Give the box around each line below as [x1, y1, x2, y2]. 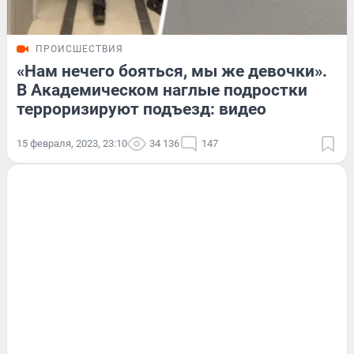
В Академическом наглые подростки [17, 81, 307, 100]
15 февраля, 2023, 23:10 [17, 137, 127, 150]
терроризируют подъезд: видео [17, 100, 266, 119]
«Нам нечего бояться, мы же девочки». [17, 62, 327, 81]
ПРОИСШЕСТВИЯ [36, 43, 123, 55]
